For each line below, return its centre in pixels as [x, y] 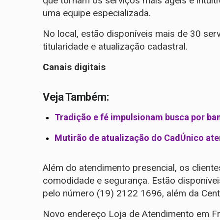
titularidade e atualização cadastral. [115, 47]
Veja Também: [76, 97]
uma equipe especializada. [97, 13]
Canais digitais [74, 67]
